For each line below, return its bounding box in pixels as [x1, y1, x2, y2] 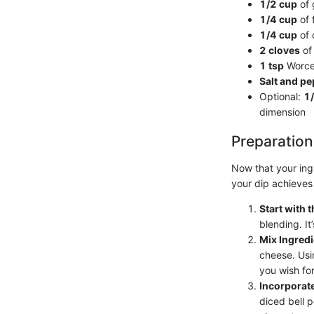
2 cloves [259, 44, 300, 56]
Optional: [259, 90, 303, 102]
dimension [259, 106, 306, 118]
